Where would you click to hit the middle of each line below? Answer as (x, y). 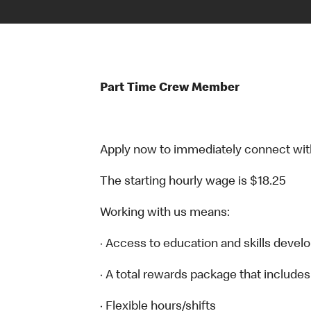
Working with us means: (165, 213)
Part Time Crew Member (170, 88)
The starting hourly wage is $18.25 (193, 182)
